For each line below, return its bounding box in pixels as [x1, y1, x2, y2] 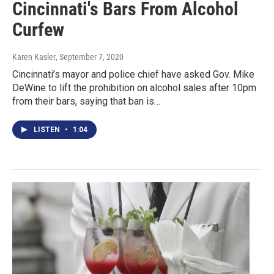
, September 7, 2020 [56, 52, 124, 62]
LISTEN [34, 125, 62, 135]
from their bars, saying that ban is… [12, 95, 160, 108]
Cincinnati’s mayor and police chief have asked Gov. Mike [12, 68, 254, 81]
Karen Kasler [12, 52, 56, 62]
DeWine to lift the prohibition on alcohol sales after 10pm [12, 82, 256, 94]
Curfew [12, 19, 64, 41]
